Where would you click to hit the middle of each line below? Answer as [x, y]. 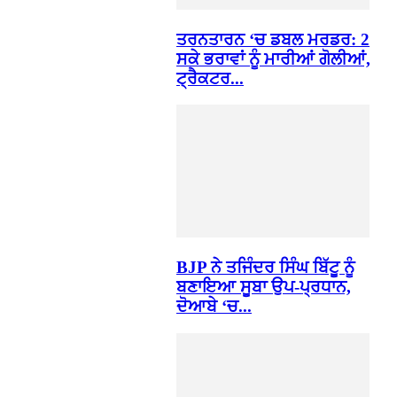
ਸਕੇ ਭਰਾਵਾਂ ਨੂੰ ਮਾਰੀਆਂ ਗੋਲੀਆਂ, [273, 58]
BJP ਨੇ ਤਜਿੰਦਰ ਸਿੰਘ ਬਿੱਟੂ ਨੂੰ [265, 268]
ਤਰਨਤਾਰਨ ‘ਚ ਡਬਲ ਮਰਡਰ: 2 [273, 39]
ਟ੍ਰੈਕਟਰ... [210, 78]
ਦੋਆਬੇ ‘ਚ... [214, 307]
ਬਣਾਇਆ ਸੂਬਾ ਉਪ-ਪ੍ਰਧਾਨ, [264, 287]
